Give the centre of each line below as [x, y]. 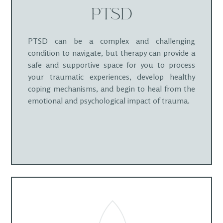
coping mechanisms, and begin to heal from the [111, 89]
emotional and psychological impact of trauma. [109, 101]
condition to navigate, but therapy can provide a [111, 53]
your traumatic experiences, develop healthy [111, 77]
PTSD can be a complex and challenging [111, 41]
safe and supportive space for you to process [111, 65]
